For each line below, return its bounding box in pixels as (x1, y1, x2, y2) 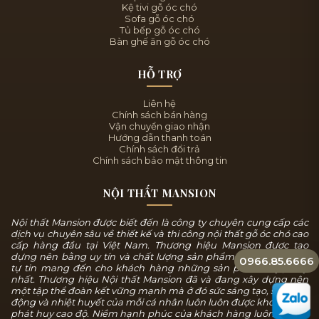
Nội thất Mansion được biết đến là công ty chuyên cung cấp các (11, 216, 308, 228)
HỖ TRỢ (137, 66, 182, 81)
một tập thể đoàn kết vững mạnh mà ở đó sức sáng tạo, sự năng (11, 284, 308, 296)
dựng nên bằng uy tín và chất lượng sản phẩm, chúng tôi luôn (11, 250, 308, 262)
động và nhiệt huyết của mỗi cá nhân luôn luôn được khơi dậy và (11, 296, 308, 308)
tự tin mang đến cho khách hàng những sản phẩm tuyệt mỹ (11, 261, 308, 273)
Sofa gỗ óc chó (125, 12, 194, 24)
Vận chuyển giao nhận (109, 120, 210, 132)
